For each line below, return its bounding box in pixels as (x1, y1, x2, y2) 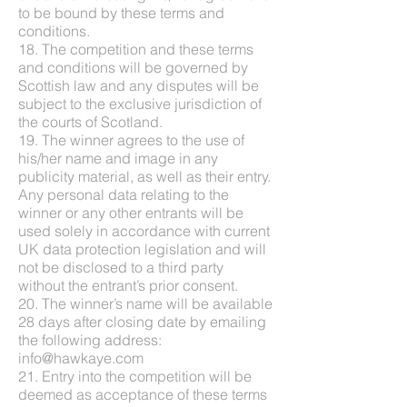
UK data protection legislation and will (18, 239, 266, 258)
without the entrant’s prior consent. (18, 275, 238, 294)
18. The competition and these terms (18, 39, 253, 58)
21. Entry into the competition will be (18, 366, 252, 385)
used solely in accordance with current (18, 221, 270, 240)
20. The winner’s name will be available (18, 293, 273, 313)
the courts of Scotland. (18, 112, 163, 131)
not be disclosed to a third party (18, 257, 223, 276)
